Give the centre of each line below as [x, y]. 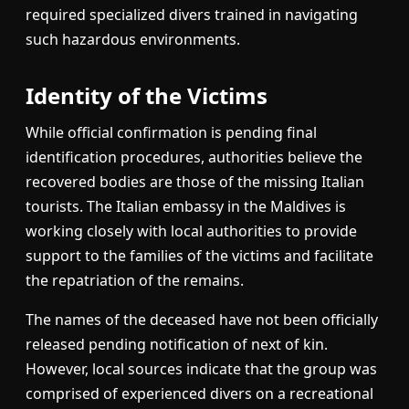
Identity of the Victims [147, 96]
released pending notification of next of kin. [177, 345]
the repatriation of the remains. [135, 281]
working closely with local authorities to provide [191, 231]
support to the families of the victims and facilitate [199, 256]
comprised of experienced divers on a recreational [199, 394]
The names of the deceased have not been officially [202, 320]
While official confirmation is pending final [171, 133]
